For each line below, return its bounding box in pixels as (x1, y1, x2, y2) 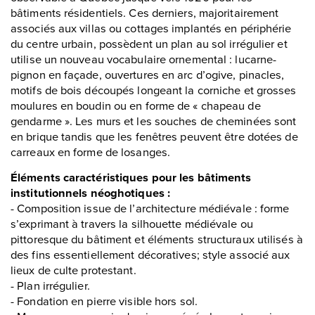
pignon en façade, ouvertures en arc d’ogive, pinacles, (11, 65, 285, 82)
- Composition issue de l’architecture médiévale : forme (11, 199, 290, 216)
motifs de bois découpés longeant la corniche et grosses (11, 81, 297, 98)
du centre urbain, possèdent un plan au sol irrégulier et (11, 34, 288, 51)
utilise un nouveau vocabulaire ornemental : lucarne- (11, 50, 277, 67)
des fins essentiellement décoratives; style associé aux (11, 245, 290, 262)
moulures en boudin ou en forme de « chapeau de (11, 96, 261, 113)
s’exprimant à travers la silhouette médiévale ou (11, 214, 253, 231)
